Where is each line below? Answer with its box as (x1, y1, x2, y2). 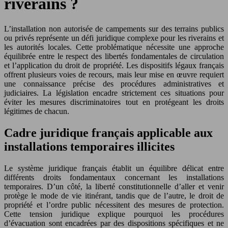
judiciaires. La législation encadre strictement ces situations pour (4, 88, 224, 97)
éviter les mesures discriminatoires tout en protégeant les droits (4, 97, 224, 106)
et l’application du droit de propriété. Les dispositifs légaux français (4, 61, 224, 70)
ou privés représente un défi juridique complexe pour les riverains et (4, 33, 224, 42)
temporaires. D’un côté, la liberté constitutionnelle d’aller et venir (4, 182, 224, 191)
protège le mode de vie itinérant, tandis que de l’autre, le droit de (4, 191, 224, 200)
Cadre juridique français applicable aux (4, 126, 213, 139)
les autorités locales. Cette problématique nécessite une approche (4, 42, 224, 51)
